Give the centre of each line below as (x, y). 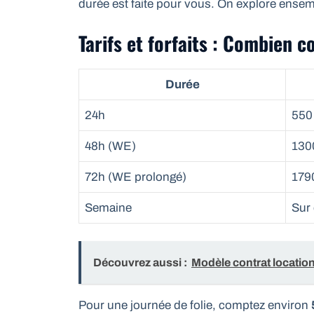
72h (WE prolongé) (136, 177)
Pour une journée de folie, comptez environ (195, 306)
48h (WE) (110, 146)
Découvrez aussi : (140, 263)
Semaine (108, 207)
